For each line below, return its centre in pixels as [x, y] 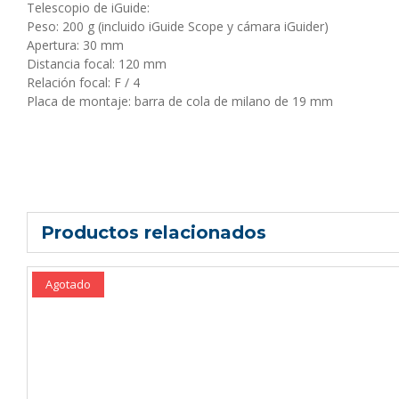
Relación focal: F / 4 [83, 82]
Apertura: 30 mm [75, 45]
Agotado [68, 284]
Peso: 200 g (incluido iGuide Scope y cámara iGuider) [178, 26]
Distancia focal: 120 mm [97, 63]
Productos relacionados [154, 232]
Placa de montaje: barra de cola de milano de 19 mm [180, 101]
